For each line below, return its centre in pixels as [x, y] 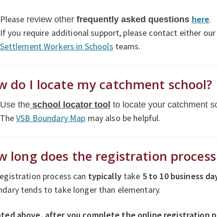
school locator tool [71, 104]
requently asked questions [135, 19]
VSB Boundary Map [51, 118]
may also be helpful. [124, 118]
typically [106, 176]
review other [50, 19]
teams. [129, 46]
